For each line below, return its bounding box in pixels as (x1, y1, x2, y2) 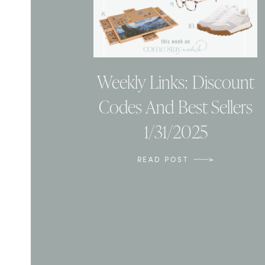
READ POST (137, 154, 189, 164)
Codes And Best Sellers (98, 94, 253, 119)
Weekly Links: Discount (96, 69, 254, 95)
